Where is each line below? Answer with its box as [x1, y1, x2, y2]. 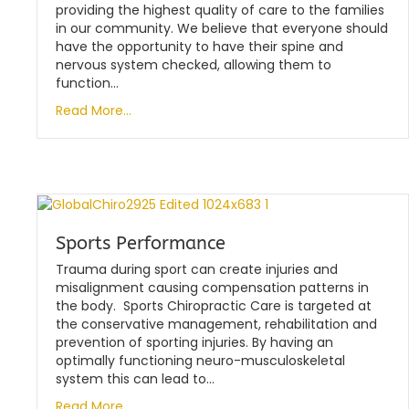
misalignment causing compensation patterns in [56, 278, 369, 297]
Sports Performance [56, 232, 225, 254]
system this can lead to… [56, 369, 215, 388]
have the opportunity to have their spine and [56, 37, 343, 56]
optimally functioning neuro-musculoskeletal [56, 351, 345, 370]
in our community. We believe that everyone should [56, 18, 388, 37]
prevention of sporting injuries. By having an [56, 332, 333, 351]
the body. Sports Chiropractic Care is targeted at [56, 296, 372, 315]
